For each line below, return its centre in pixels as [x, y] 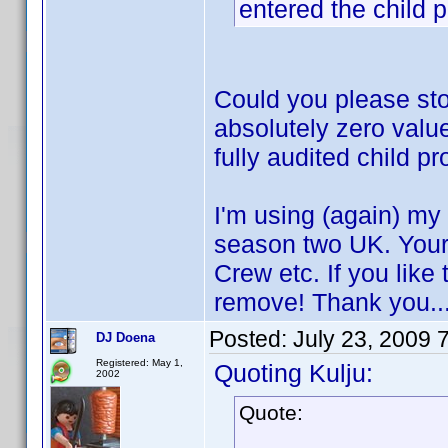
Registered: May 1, [139, 362]
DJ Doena [125, 337]
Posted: [251, 339]
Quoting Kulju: [293, 373]
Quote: [271, 412]
